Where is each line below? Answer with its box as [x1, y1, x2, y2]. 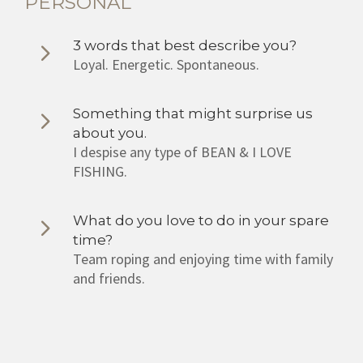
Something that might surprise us [73, 105, 313, 122]
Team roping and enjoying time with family [73, 249, 333, 268]
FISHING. [73, 161, 127, 181]
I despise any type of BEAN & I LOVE [73, 142, 292, 161]
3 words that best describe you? [73, 36, 297, 53]
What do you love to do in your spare [73, 211, 329, 228]
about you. [73, 124, 147, 141]
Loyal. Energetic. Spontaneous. [73, 54, 259, 74]
